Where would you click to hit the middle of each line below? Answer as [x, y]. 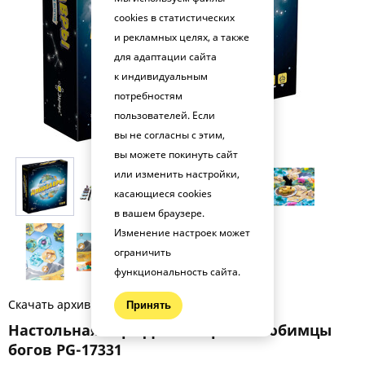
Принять [148, 306]
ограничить [143, 252]
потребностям [148, 95]
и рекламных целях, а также [182, 37]
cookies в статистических [174, 17]
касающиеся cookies [163, 193]
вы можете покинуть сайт [176, 154]
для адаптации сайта [165, 56]
